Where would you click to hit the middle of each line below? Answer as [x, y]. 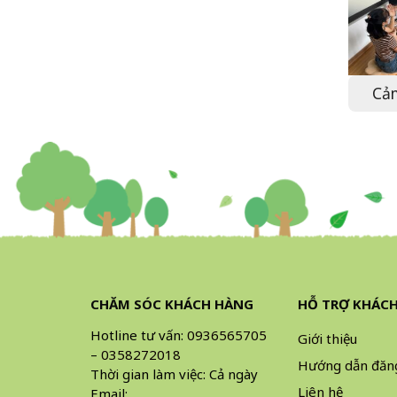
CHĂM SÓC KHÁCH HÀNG [172, 304]
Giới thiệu [327, 339]
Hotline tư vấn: [139, 335]
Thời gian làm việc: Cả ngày [174, 374]
